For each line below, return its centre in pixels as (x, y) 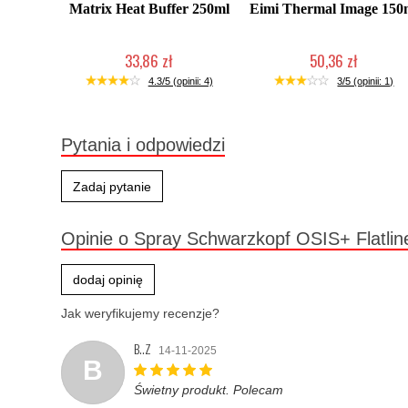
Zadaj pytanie (112, 187)
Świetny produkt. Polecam (209, 390)
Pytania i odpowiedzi (143, 145)
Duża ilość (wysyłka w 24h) (334, 78)
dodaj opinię (108, 280)
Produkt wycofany (149, 78)
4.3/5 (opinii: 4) (180, 81)
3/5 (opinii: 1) (366, 81)
